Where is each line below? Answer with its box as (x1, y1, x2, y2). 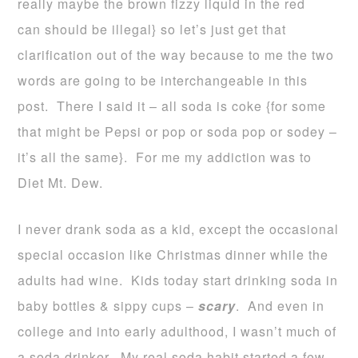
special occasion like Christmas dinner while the (18, 245, 329, 264)
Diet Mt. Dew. (18, 173, 104, 192)
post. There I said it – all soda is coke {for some (18, 97, 327, 115)
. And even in (236, 296, 325, 315)
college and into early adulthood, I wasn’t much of (18, 322, 337, 340)
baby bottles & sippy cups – (18, 296, 199, 315)
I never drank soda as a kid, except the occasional (18, 220, 340, 238)
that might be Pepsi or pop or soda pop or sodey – (18, 122, 338, 141)
